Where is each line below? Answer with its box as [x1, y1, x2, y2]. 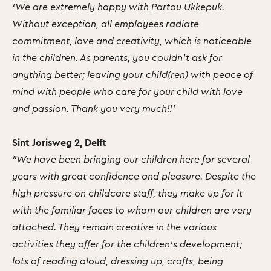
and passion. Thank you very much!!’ [12, 102, 175, 114]
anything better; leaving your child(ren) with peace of [12, 68, 253, 80]
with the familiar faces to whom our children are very [12, 203, 252, 216]
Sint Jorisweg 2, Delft [12, 135, 106, 148]
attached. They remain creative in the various [12, 220, 217, 233]
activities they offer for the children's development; [12, 237, 242, 250]
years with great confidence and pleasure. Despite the [12, 169, 256, 182]
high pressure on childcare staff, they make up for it [12, 186, 243, 199]
